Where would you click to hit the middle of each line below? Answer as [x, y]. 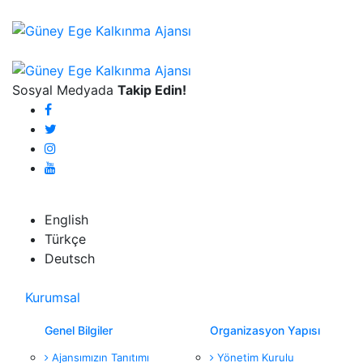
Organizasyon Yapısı [265, 331]
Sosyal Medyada [65, 90]
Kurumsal [53, 298]
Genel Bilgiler [79, 331]
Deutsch [70, 259]
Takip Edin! [152, 90]
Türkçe [65, 239]
